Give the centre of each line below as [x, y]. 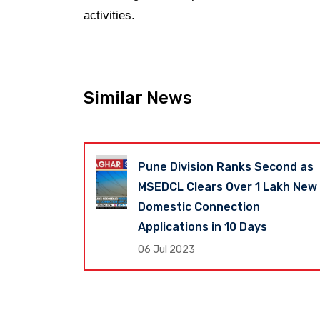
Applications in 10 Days [202, 227]
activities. [109, 16]
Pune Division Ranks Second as [225, 167]
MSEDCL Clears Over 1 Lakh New [227, 187]
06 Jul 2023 [166, 250]
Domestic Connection [199, 207]
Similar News [138, 98]
